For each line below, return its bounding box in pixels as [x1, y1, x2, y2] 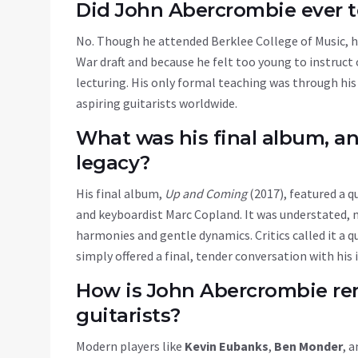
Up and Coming [165, 185, 247, 202]
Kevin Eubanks [185, 338, 268, 355]
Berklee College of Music [211, 33, 345, 50]
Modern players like [76, 338, 185, 355]
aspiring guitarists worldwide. [76, 95, 237, 112]
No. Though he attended [76, 33, 211, 50]
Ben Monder [274, 338, 343, 355]
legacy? [76, 151, 150, 175]
